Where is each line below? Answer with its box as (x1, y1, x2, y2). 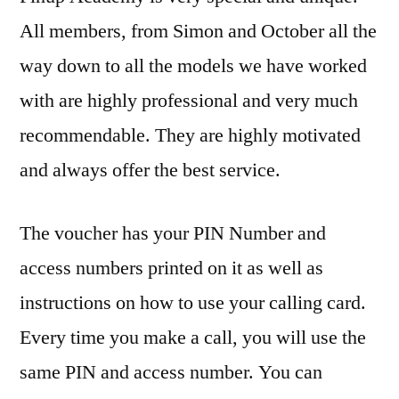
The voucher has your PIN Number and (20, 221, 326, 247)
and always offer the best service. (20, 158, 281, 183)
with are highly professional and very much (20, 88, 358, 114)
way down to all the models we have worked (20, 53, 367, 79)
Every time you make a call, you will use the (20, 325, 366, 351)
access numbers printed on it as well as (20, 256, 323, 281)
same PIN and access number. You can (20, 360, 322, 386)
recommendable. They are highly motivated (20, 123, 361, 149)
